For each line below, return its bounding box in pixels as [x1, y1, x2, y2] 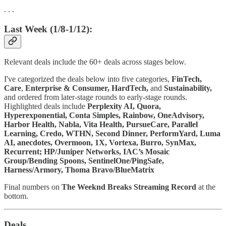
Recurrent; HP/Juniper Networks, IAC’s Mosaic [4, 147, 169, 156]
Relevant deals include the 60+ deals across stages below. [4, 58, 188, 67]
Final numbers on [4, 183, 62, 192]
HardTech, [111, 84, 148, 93]
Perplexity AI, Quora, [87, 102, 161, 111]
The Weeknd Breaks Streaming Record [62, 183, 198, 192]
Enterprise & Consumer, [25, 84, 109, 93]
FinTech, [172, 75, 202, 84]
